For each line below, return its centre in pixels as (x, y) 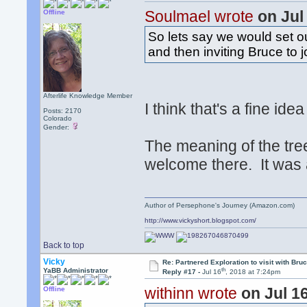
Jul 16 (211, 272)
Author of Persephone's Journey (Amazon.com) (220, 205)
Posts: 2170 (63, 111)
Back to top (64, 245)
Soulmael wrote (199, 17)
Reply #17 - (182, 272)
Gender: (58, 127)
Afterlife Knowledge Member (88, 96)
